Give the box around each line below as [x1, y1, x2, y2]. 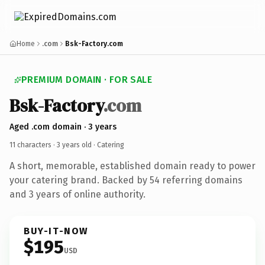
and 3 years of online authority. [9, 188, 146, 200]
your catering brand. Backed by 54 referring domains [9, 174, 243, 186]
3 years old [57, 140, 92, 149]
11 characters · [9, 140, 57, 149]
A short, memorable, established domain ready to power [9, 160, 256, 172]
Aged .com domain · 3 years [9, 121, 117, 132]
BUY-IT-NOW [24, 225, 89, 237]
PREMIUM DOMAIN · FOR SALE [21, 74, 152, 85]
